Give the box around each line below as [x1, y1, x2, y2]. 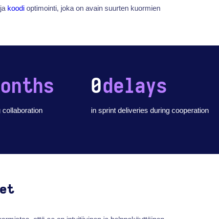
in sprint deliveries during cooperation [91, 106, 209, 114]
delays [102, 76, 167, 97]
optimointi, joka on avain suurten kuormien [24, 4, 161, 13]
